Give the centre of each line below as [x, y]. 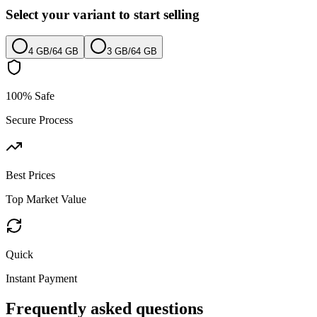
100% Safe [30, 96]
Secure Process [39, 120]
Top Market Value [46, 200]
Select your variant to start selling [103, 14]
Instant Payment [41, 279]
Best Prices [30, 175]
